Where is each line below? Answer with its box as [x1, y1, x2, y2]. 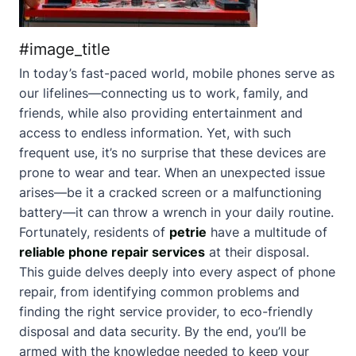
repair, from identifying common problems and [19, 284, 300, 300]
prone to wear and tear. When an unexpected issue [19, 164, 325, 180]
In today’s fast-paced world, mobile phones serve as [19, 65, 335, 81]
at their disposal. [205, 244, 309, 260]
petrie [169, 224, 207, 240]
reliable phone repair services [19, 244, 205, 260]
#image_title [19, 40, 110, 59]
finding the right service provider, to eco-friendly [19, 304, 313, 319]
